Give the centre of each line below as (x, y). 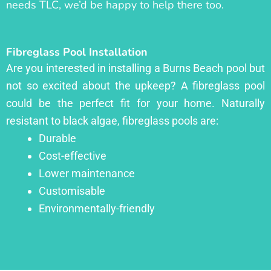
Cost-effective (73, 155)
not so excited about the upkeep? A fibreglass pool (135, 85)
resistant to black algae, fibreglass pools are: (112, 120)
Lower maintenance (87, 173)
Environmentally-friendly (97, 208)
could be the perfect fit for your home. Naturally (135, 103)
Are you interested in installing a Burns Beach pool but (135, 68)
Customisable (72, 191)
